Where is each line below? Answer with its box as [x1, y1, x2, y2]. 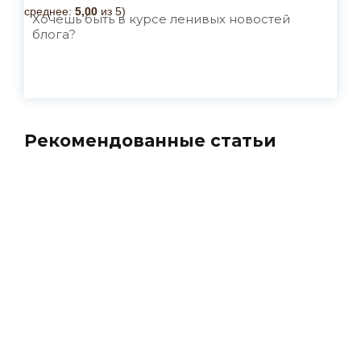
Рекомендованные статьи [24, 131, 276, 151]
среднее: [24, 5, 75, 18]
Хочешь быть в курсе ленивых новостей [32, 11, 290, 27]
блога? [32, 27, 76, 42]
